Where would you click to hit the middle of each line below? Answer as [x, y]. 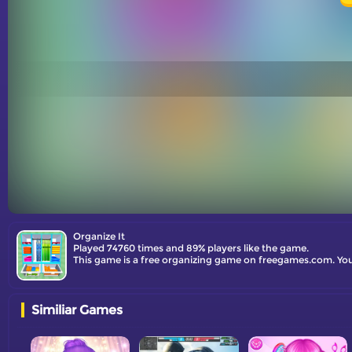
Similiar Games [77, 310]
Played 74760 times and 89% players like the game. [191, 248]
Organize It [99, 236]
